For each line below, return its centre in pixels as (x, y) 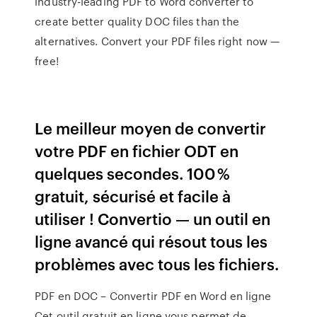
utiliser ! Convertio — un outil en (153, 218)
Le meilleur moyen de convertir (151, 128)
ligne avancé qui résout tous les (151, 241)
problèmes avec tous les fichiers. (157, 264)
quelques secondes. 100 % (133, 173)
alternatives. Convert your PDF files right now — (157, 41)
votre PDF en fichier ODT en (137, 150)
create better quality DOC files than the (137, 21)
